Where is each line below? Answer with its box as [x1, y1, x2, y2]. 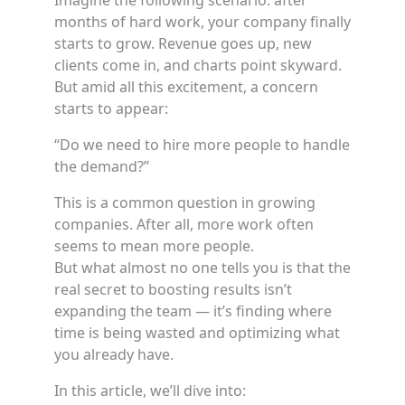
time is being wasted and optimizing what [54, 323, 340, 343]
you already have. [54, 344, 174, 364]
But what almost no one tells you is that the [54, 258, 351, 278]
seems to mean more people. [54, 236, 254, 256]
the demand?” [54, 156, 149, 176]
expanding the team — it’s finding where [54, 301, 332, 321]
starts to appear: [54, 99, 168, 118]
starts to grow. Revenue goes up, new [54, 33, 312, 53]
